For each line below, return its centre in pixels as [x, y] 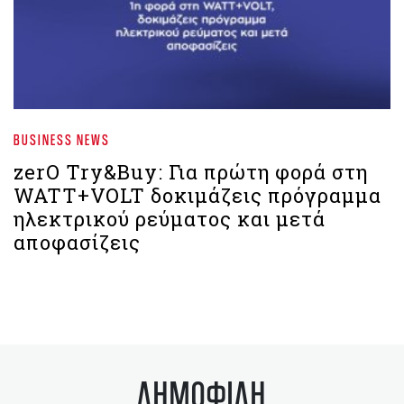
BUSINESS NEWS [62, 139]
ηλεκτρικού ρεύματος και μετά [170, 219]
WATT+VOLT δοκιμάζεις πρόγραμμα [197, 195]
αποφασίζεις [77, 242]
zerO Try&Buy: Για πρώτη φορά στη [191, 172]
